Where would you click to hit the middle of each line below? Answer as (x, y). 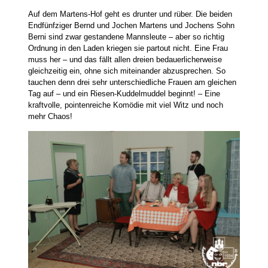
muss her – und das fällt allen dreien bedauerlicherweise (125, 60)
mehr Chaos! (50, 116)
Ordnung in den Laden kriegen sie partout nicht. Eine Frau (128, 48)
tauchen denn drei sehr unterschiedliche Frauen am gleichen (132, 82)
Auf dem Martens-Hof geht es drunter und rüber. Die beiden (130, 14)
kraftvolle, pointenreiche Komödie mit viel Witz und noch (125, 105)
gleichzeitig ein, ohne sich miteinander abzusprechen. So (127, 71)
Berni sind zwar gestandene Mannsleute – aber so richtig (126, 37)
